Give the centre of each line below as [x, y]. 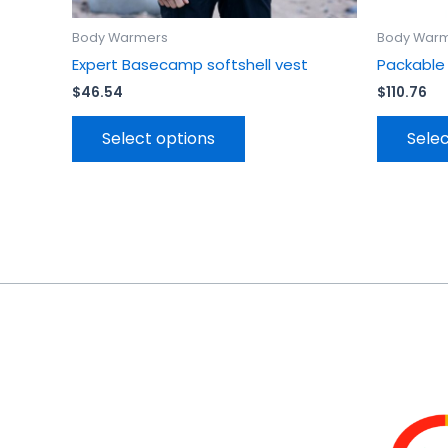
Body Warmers [120, 38]
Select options [158, 138]
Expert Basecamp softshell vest [190, 64]
